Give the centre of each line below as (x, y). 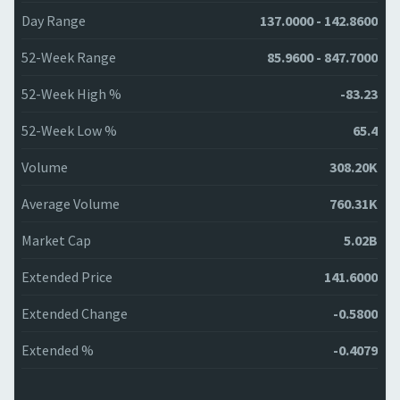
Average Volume (71, 204)
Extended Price (67, 277)
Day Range (54, 21)
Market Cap (56, 240)
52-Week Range (69, 57)
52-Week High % (71, 94)
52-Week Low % (69, 130)
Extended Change (75, 313)
